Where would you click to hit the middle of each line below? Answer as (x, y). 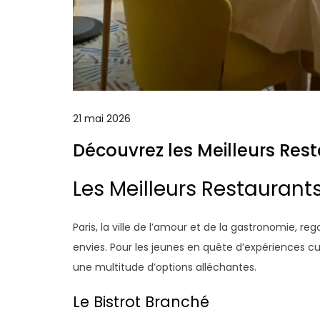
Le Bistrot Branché (141, 302)
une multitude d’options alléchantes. (165, 267)
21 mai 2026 (102, 119)
